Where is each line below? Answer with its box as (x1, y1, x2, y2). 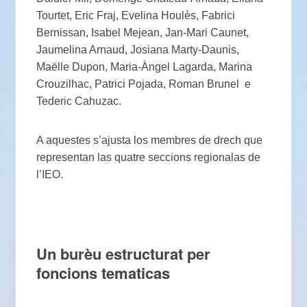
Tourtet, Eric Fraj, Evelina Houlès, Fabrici (36, 10, 236, 22)
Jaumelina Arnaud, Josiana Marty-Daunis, (36, 44, 240, 56)
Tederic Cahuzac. (36, 95, 122, 108)
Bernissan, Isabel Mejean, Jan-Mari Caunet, (36, 27, 249, 39)
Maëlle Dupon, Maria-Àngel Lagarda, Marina (36, 61, 253, 73)
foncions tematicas (36, 262, 171, 284)
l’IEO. (36, 169, 64, 181)
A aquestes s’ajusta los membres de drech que (36, 134, 263, 147)
